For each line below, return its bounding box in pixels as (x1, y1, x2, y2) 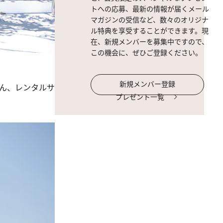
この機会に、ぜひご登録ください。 (91, 48, 202, 57)
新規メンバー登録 (119, 79, 175, 89)
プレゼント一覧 (115, 92, 164, 102)
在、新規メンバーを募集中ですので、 (91, 37, 209, 46)
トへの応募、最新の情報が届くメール (91, 4, 209, 13)
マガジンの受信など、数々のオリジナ (91, 15, 209, 24)
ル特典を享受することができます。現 (91, 26, 209, 35)
